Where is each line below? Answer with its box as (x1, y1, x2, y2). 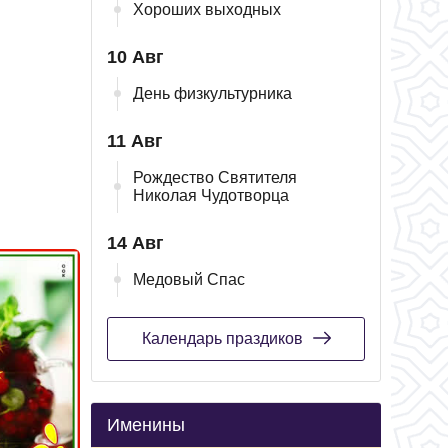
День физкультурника (133, 85, 292, 102)
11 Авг (107, 131, 163, 151)
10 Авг (107, 47, 164, 67)
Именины (107, 415, 185, 435)
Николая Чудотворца (133, 187, 289, 204)
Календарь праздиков (141, 330, 303, 347)
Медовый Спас (133, 271, 245, 288)
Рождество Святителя (133, 169, 297, 186)
